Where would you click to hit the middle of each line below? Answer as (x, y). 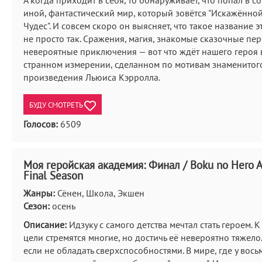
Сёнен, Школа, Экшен (100, 193)
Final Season (53, 175)
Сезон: (37, 206)
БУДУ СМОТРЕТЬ (57, 105)
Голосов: (41, 124)
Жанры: (39, 193)
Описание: (45, 225)
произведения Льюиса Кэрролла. (92, 77)
